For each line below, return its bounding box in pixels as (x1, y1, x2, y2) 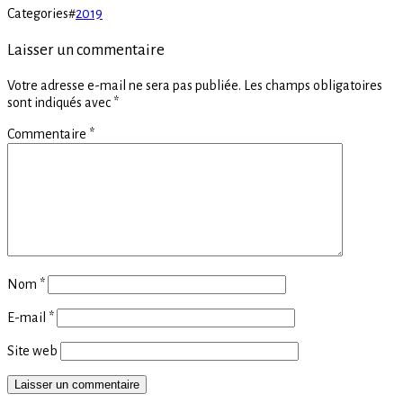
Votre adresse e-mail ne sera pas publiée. (7, 77, 241, 93)
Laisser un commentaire (7, 40, 165, 58)
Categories (7, 6, 68, 22)
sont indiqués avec (7, 94, 113, 110)
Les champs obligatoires (244, 77, 382, 93)
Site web (7, 343, 58, 358)
